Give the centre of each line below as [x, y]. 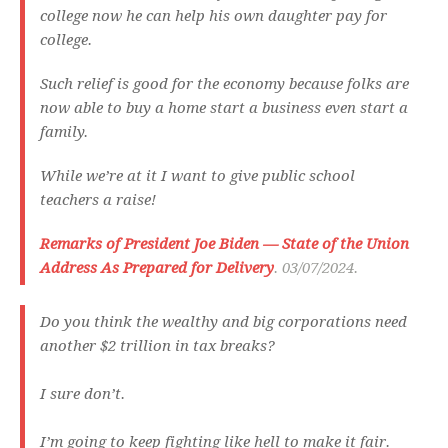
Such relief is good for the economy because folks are [224, 84]
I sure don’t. [82, 394]
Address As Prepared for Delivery [157, 268]
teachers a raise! [100, 200]
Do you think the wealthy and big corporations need [223, 322]
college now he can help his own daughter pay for [213, 16]
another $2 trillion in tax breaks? [157, 346]
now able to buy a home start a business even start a [224, 108]
